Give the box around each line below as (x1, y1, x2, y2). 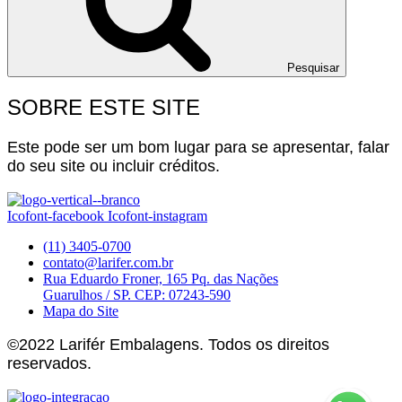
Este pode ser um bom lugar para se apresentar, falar (7, 138, 389, 157)
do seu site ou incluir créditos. (7, 157, 220, 176)
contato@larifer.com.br (43, 255, 173, 271)
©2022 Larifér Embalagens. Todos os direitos (7, 336, 329, 354)
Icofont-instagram (108, 208, 207, 224)
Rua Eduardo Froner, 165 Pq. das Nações (43, 271, 278, 287)
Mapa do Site (43, 303, 118, 319)
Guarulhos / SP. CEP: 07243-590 (43, 287, 231, 303)
